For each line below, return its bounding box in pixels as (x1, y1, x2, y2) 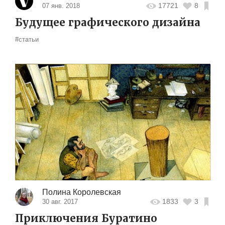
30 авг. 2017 (42, 197, 78, 205)
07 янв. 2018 (42, 2, 80, 10)
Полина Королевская (42, 187, 121, 196)
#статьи (15, 35, 39, 43)
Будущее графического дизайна (15, 16, 200, 29)
